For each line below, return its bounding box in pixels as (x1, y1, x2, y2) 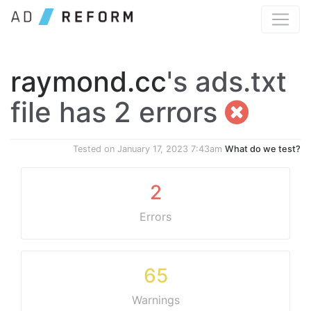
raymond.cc (10, 65, 167, 99)
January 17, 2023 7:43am (117, 144, 222, 154)
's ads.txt (167, 65, 287, 99)
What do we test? (225, 144, 301, 154)
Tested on (73, 144, 117, 154)
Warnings (131, 293, 180, 307)
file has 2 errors (10, 95, 225, 129)
